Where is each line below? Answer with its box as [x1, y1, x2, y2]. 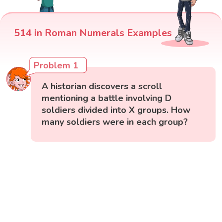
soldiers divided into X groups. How [42, 104, 191, 116]
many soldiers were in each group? [42, 116, 188, 128]
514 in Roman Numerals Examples [14, 26, 172, 40]
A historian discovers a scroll [42, 80, 163, 93]
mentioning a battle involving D [42, 92, 172, 105]
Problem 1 [34, 59, 79, 72]
